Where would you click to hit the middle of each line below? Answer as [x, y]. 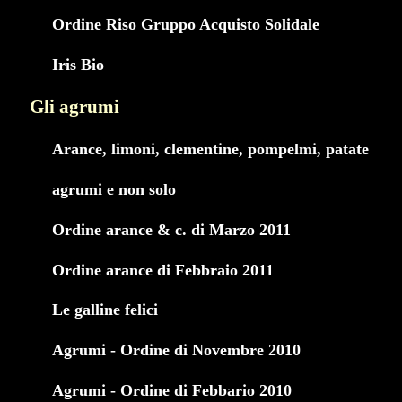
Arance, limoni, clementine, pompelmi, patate [210, 149]
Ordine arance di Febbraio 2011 [163, 270]
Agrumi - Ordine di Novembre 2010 [176, 350]
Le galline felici [105, 310]
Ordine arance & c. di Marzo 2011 [171, 229]
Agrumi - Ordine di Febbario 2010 [172, 391]
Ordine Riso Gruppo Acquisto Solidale [186, 24]
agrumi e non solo [114, 189]
